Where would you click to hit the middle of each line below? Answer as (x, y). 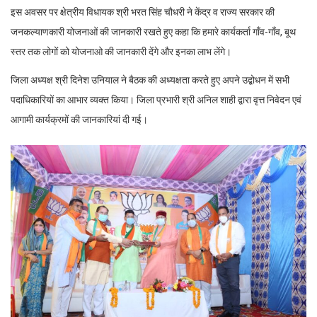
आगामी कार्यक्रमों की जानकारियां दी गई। (79, 120)
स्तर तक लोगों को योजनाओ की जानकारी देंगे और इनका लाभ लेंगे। (121, 52)
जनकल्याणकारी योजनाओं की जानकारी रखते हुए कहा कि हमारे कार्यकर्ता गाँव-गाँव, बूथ (153, 32)
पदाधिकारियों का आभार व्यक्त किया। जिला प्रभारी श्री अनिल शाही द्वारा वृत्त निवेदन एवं (156, 100)
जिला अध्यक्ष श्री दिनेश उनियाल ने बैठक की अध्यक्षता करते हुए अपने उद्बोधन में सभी (150, 80)
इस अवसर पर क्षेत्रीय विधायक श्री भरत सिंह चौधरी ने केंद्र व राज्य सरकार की (143, 12)
